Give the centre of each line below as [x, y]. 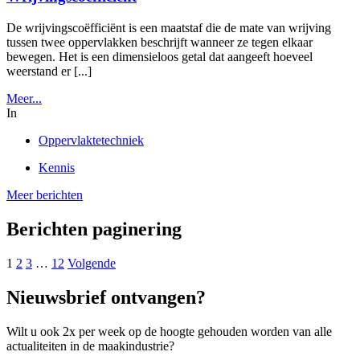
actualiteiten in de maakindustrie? [90, 346]
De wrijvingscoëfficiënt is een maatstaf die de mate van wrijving [169, 28]
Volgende [92, 263]
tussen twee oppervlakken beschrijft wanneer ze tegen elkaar [160, 43]
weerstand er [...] [49, 72]
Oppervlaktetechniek [91, 141]
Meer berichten [45, 195]
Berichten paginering [94, 229]
